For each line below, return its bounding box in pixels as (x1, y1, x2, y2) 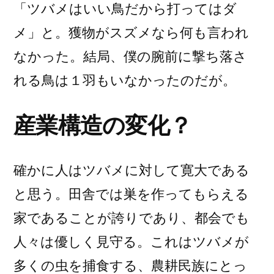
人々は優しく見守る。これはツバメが (13, 234, 249, 250)
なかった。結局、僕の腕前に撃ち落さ (13, 48, 247, 64)
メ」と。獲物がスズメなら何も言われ (13, 24, 249, 40)
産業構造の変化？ (13, 111, 192, 139)
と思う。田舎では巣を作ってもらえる (13, 186, 249, 202)
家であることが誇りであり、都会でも (13, 210, 250, 226)
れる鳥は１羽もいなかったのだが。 (13, 72, 236, 88)
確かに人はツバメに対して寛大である (13, 162, 250, 178)
